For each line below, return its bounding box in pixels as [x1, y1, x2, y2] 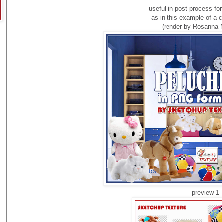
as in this [151, 13, 177, 21]
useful [148, 4, 166, 12]
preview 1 [191, 188, 219, 196]
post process [174, 4, 212, 12]
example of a [179, 13, 217, 21]
